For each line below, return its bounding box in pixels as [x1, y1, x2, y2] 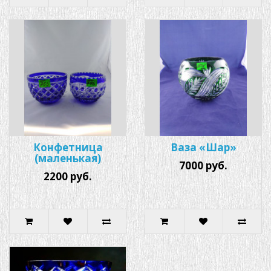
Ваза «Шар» [170, 140, 237, 154]
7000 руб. [179, 158, 227, 172]
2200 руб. [44, 169, 92, 183]
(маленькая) [34, 151, 101, 165]
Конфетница [33, 140, 103, 154]
